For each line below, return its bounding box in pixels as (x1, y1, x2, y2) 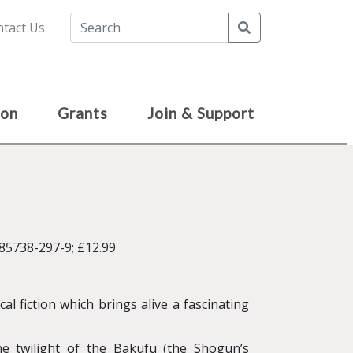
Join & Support (147, 104, 255, 122)
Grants (58, 104, 108, 122)
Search (250, 18, 290, 35)
